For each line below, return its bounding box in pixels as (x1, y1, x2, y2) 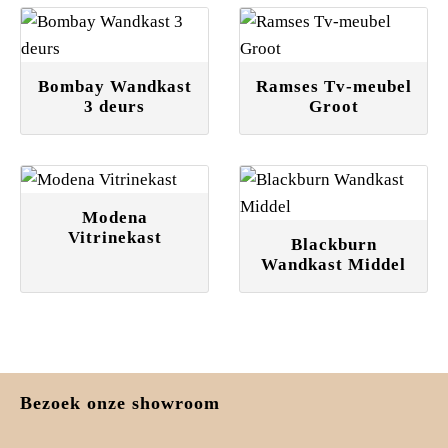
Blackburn (290, 235, 377, 255)
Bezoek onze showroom (20, 393, 220, 414)
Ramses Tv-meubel (255, 77, 412, 97)
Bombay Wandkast (37, 77, 192, 97)
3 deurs (84, 97, 145, 117)
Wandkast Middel (261, 255, 406, 275)
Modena (81, 208, 148, 228)
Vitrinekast (67, 228, 162, 248)
